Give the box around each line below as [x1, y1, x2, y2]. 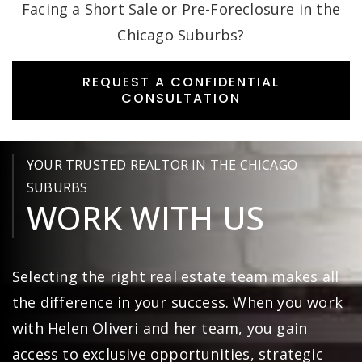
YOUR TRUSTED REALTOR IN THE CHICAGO [27, 156, 298, 174]
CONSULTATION [121, 89, 241, 107]
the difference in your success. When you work [12, 293, 343, 312]
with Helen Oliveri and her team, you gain [12, 318, 308, 338]
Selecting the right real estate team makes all [12, 267, 339, 286]
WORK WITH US [27, 196, 264, 240]
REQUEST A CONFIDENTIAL [82, 73, 280, 91]
